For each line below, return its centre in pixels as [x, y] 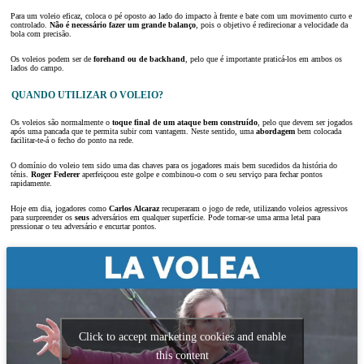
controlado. [30, 25]
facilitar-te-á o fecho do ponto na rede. [72, 141]
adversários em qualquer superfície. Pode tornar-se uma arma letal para [205, 218]
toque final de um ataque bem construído [185, 123]
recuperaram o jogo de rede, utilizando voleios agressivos [253, 209]
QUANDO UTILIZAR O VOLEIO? [87, 95]
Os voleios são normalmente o [61, 123]
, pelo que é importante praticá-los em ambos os [264, 59]
